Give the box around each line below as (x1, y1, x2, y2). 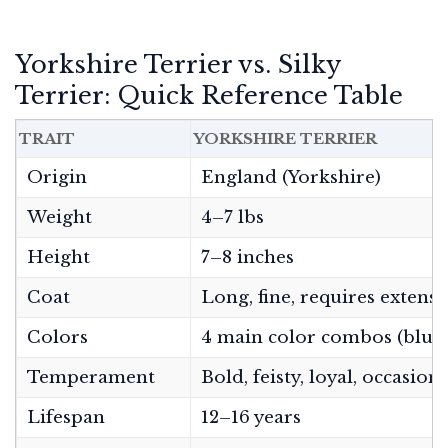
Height (27, 246, 90, 268)
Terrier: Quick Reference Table (15, 80, 403, 110)
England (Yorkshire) (201, 166, 381, 188)
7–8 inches (201, 246, 294, 268)
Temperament (27, 366, 155, 388)
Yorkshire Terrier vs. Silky (15, 49, 340, 79)
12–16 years (201, 406, 301, 428)
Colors (27, 326, 88, 348)
